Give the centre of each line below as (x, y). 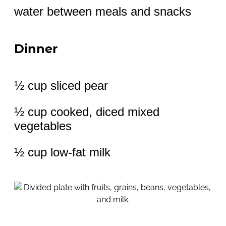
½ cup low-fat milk (62, 152)
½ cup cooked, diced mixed (87, 112)
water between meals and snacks (103, 12)
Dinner (36, 49)
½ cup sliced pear (61, 86)
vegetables (43, 126)
